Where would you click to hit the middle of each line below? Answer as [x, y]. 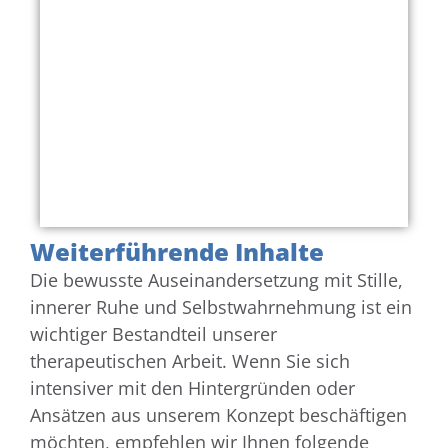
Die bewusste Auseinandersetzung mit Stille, [216, 280]
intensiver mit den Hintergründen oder [192, 388]
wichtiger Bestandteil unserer [153, 334]
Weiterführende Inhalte [177, 252]
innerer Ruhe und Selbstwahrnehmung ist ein [221, 307]
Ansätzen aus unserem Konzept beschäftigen [218, 415]
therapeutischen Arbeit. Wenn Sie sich [190, 361]
